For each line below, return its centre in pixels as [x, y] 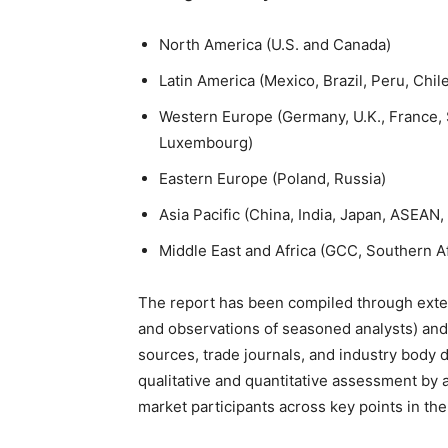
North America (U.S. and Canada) [275, 44]
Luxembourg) [206, 142]
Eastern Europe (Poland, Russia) [272, 178]
